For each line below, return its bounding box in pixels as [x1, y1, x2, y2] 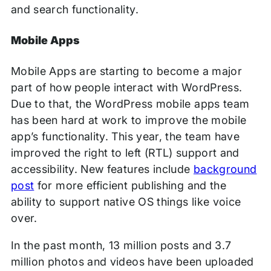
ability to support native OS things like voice [10, 195, 241, 209]
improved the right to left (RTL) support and [10, 146, 240, 160]
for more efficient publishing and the [34, 179, 227, 192]
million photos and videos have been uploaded [10, 255, 254, 269]
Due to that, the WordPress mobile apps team [10, 97, 250, 111]
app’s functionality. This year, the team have [10, 130, 240, 143]
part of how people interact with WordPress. [10, 81, 243, 94]
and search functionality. [10, 3, 139, 16]
